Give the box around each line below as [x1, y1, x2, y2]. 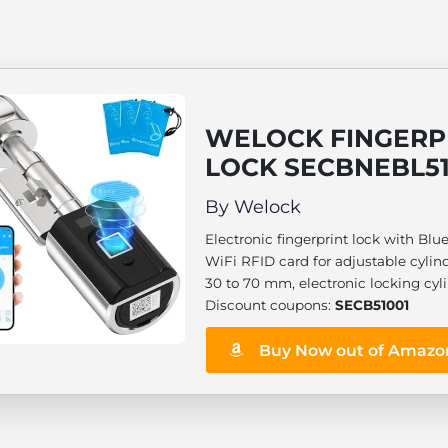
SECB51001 [335, 297, 409, 313]
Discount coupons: [205, 297, 335, 313]
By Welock [205, 196, 301, 218]
